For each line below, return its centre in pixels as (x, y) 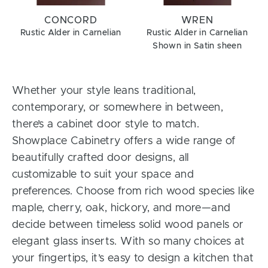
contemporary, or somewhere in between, (118, 108)
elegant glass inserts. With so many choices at (129, 242)
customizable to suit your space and (103, 175)
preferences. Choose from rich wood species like (133, 192)
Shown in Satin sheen (197, 46)
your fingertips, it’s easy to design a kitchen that (133, 259)
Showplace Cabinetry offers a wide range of (124, 141)
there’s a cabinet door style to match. (106, 125)
